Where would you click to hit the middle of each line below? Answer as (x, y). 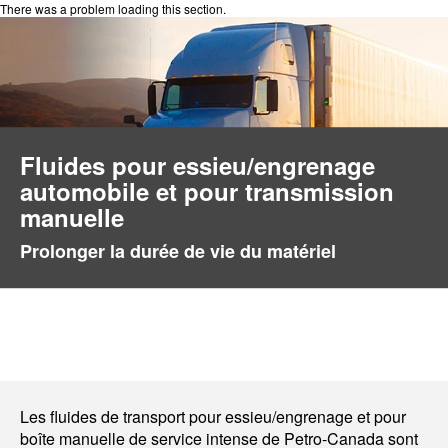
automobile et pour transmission (207, 191)
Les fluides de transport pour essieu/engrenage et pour (213, 416)
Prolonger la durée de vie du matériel (178, 251)
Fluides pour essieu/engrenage (197, 165)
